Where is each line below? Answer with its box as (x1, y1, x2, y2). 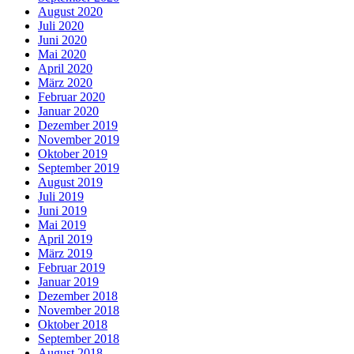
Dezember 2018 (38, 289, 118, 303)
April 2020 (38, 62, 92, 76)
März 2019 (38, 247, 92, 261)
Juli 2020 (38, 19, 84, 33)
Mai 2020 (38, 47, 86, 62)
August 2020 (38, 5, 103, 19)
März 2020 (38, 76, 92, 90)
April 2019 (38, 232, 92, 247)
